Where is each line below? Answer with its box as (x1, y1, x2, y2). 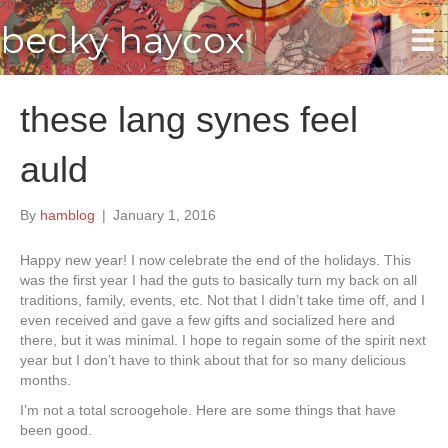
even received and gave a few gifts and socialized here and (20, 312, 395, 329)
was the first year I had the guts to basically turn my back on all (20, 272, 417, 289)
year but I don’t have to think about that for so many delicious (20, 352, 406, 369)
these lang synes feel (20, 99, 358, 141)
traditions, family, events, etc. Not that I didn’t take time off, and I (20, 292, 425, 309)
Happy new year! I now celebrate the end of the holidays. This (20, 252, 411, 269)
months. (20, 372, 71, 389)
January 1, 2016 (113, 207, 216, 224)
